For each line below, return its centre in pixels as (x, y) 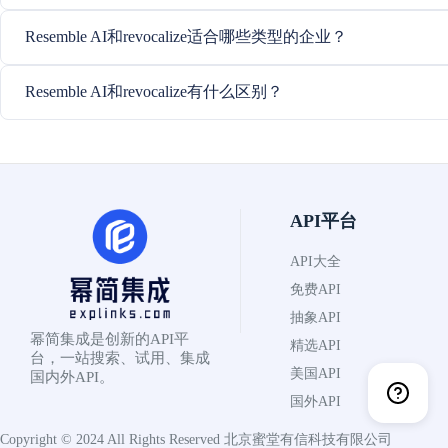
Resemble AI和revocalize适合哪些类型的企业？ (186, 36)
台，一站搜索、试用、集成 (120, 357)
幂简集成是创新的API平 (109, 338)
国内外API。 (72, 376)
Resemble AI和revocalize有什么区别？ (154, 91)
